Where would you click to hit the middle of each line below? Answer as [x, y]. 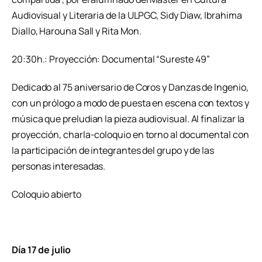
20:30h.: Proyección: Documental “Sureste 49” [111, 59]
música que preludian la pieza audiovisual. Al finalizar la [128, 118]
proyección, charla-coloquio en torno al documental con [130, 134]
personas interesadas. [59, 166]
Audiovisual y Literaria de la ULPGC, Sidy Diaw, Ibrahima [127, 15]
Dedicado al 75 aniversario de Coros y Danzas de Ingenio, [130, 87]
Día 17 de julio [41, 250]
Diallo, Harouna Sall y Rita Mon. [77, 31]
